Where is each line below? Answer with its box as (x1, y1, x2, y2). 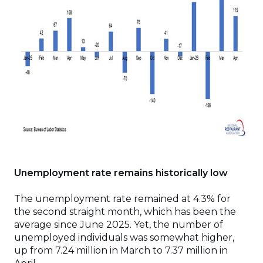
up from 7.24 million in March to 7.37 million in (14, 245, 228, 256)
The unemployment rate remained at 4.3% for (14, 193, 231, 204)
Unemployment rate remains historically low (14, 167, 228, 178)
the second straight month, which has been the (14, 206, 236, 217)
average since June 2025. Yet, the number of (14, 219, 223, 230)
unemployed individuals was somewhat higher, (14, 232, 234, 243)
